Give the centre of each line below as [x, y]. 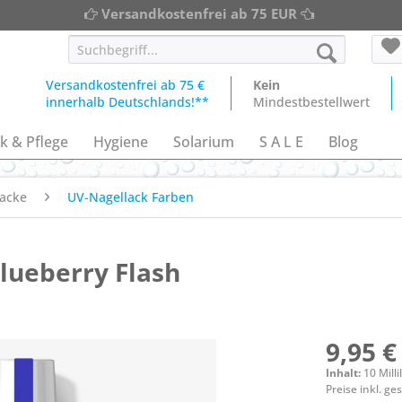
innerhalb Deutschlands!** [127, 102]
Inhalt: [345, 373]
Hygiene [121, 142]
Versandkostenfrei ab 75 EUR [199, 13]
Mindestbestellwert [311, 102]
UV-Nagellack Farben [131, 197]
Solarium [204, 142]
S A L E [281, 142]
